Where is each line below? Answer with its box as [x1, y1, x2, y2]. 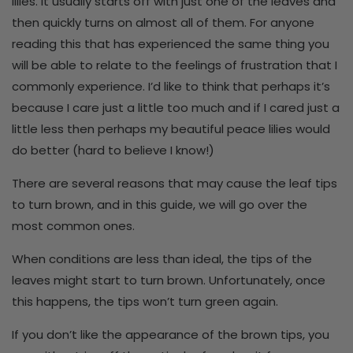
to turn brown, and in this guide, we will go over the [12, 195, 307, 213]
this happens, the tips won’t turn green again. [12, 292, 278, 310]
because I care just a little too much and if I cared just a [12, 98, 340, 116]
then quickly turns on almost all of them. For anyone [12, 13, 314, 31]
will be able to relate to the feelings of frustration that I [12, 56, 337, 73]
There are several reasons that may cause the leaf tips [12, 174, 337, 191]
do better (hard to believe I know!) [12, 141, 214, 158]
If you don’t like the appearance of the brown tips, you [12, 325, 329, 343]
